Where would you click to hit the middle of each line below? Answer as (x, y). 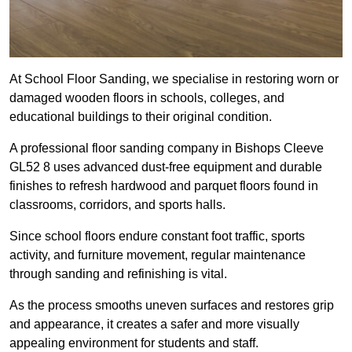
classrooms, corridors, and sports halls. (117, 205)
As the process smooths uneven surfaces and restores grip (172, 306)
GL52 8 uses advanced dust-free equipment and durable (166, 167)
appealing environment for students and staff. (134, 343)
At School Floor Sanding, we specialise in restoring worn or (174, 79)
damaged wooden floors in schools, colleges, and (147, 98)
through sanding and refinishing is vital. (118, 274)
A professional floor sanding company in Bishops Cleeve (167, 148)
